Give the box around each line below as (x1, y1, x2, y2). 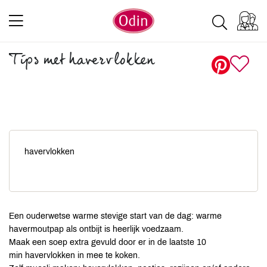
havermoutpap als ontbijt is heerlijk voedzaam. (9, 225, 184, 234)
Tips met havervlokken (9, 48, 154, 76)
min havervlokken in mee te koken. (9, 251, 140, 260)
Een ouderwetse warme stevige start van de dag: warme (9, 212, 222, 221)
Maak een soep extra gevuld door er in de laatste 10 (9, 238, 206, 247)
